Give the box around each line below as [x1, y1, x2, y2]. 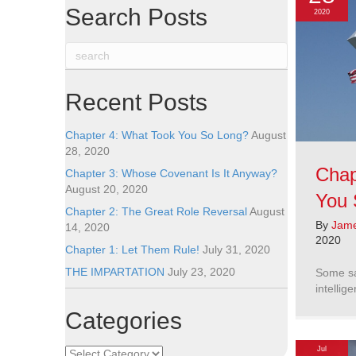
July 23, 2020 [168, 265, 235, 278]
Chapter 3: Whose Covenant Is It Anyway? [65, 167, 277, 180]
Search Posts [65, 4, 207, 30]
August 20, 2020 [65, 183, 148, 195]
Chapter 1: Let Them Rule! [65, 243, 199, 256]
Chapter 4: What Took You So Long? [65, 129, 249, 141]
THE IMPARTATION [65, 265, 164, 278]
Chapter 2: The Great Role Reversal [65, 205, 247, 218]
